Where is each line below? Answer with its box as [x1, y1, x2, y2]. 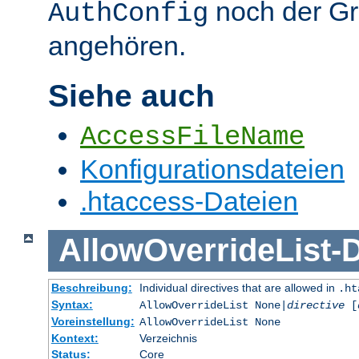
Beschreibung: [50, 280, 132, 294]
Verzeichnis [139, 331, 197, 345]
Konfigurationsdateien [80, 154, 345, 185]
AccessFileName [80, 122, 305, 153]
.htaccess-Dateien [80, 186, 298, 217]
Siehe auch [48, 78, 215, 113]
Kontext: [50, 331, 99, 345]
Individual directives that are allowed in [139, 280, 338, 294]
